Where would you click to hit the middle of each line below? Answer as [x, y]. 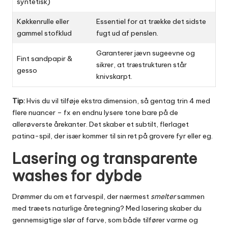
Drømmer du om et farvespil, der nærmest [81, 197]
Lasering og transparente [105, 159]
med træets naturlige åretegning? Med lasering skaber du [107, 208]
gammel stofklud [44, 33]
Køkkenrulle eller [43, 22]
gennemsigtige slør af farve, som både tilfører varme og [105, 220]
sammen [190, 197]
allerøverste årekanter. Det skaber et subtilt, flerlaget [101, 124]
